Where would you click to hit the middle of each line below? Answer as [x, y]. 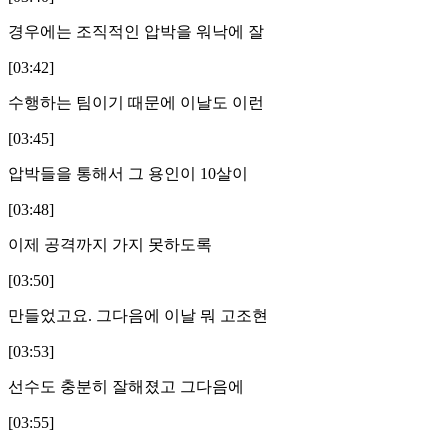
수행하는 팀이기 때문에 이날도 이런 [136, 102]
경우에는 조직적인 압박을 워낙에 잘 [136, 31]
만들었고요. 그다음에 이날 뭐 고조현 [138, 315]
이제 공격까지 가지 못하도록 [110, 244]
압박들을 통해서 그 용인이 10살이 [128, 173]
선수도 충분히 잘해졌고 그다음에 [126, 386]
